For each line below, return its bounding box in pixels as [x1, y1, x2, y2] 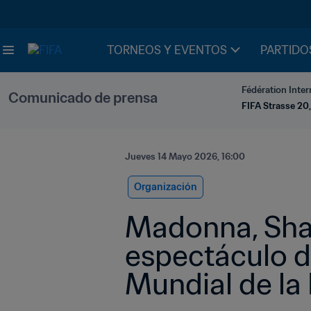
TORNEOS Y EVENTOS [107, 43, 227, 57]
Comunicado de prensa [8, 89, 158, 107]
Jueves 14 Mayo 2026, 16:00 [125, 151, 245, 162]
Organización [134, 180, 197, 193]
